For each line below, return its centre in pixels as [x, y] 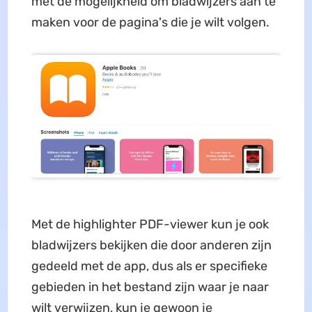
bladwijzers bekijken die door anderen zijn [151, 245]
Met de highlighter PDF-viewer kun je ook [150, 224]
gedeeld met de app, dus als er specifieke [149, 266]
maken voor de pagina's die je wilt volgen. [150, 22]
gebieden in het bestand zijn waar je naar [150, 287]
